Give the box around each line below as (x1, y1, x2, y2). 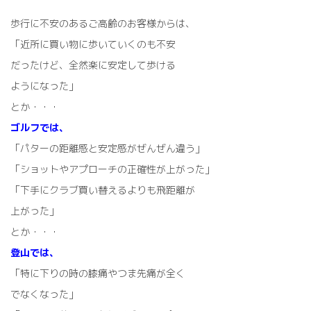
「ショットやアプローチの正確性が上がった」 (10, 162, 215, 176)
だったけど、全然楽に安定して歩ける (10, 58, 176, 72)
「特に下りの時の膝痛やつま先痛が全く (10, 266, 185, 280)
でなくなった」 (10, 287, 78, 301)
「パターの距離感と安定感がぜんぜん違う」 (10, 141, 205, 155)
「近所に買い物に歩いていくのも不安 (10, 37, 176, 51)
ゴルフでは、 (10, 120, 69, 134)
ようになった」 (10, 78, 78, 92)
